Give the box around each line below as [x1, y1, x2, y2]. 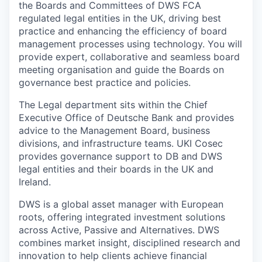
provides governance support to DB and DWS [19, 150, 222, 162]
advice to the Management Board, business [19, 124, 210, 136]
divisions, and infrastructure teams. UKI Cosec [19, 137, 223, 149]
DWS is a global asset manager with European [19, 198, 223, 210]
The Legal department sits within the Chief [19, 98, 208, 111]
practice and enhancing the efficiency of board [19, 25, 227, 37]
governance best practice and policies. [19, 76, 191, 88]
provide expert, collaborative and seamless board [19, 50, 240, 63]
